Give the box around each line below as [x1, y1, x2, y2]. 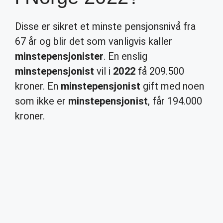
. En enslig [104, 50, 147, 62]
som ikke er [15, 95, 69, 107]
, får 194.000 [147, 95, 202, 107]
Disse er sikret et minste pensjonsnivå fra [15, 20, 196, 32]
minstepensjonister [15, 50, 104, 62]
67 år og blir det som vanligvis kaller [15, 35, 172, 47]
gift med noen [140, 80, 204, 92]
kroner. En [15, 80, 61, 92]
